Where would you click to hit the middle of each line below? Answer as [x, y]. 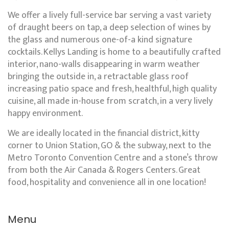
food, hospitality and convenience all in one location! [107, 183]
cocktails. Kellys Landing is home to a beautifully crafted [114, 52]
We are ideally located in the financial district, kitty [104, 134]
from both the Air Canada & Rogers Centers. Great [104, 170]
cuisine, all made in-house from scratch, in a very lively [110, 101]
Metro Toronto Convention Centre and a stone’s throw [113, 158]
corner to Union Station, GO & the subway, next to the [109, 146]
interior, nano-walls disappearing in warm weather [104, 65]
